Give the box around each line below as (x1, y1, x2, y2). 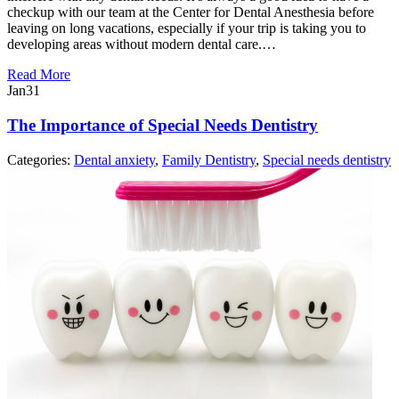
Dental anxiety (74, 151, 155, 167)
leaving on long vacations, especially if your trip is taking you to (7, 20, 366, 37)
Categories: (7, 151, 74, 167)
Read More (7, 67, 70, 83)
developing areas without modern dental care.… (7, 37, 276, 53)
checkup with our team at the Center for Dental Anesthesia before (7, 4, 374, 20)
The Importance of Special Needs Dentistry (7, 116, 318, 135)
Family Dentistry (162, 151, 256, 167)
